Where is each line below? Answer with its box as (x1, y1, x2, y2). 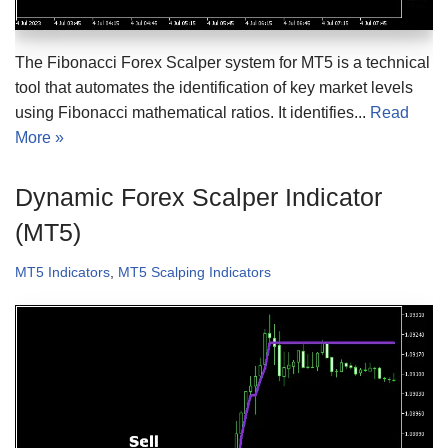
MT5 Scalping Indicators (118, 264, 271, 281)
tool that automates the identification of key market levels (15, 79, 413, 97)
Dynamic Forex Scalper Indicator (15, 183, 382, 212)
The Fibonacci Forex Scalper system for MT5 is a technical (15, 54, 430, 72)
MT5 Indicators (15, 264, 110, 281)
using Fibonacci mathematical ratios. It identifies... (15, 104, 370, 122)
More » (15, 129, 64, 147)
